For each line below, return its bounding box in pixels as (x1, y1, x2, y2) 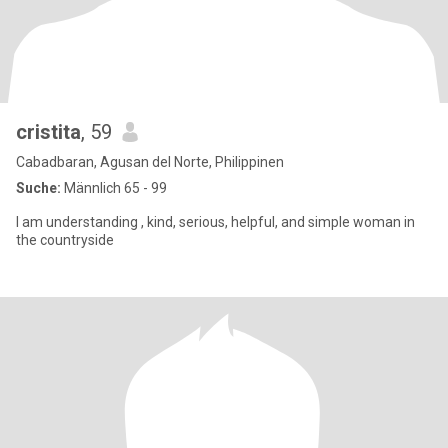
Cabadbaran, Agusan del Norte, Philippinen (16, 154, 284, 170)
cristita (16, 120, 81, 144)
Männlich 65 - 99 (61, 180, 167, 196)
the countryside (16, 232, 114, 248)
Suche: (16, 180, 61, 196)
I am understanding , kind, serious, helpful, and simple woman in (16, 214, 231, 230)
